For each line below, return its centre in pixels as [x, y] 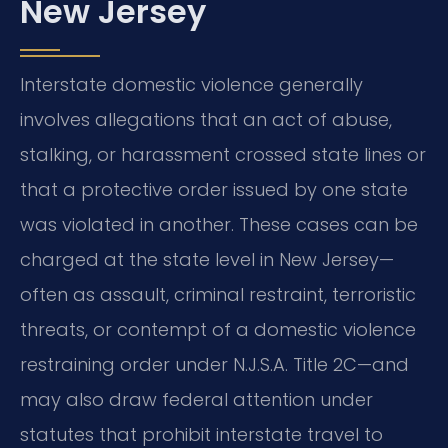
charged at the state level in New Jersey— [207, 260]
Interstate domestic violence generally [191, 85]
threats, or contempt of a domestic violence [218, 330]
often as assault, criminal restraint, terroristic [218, 295]
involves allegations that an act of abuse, [206, 120]
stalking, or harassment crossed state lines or [223, 155]
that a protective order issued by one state [214, 190]
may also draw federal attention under [196, 400]
